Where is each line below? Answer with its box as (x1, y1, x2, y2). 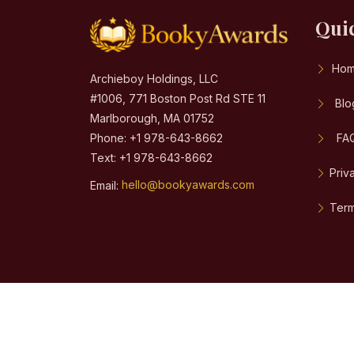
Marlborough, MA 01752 (90, 111, 214, 125)
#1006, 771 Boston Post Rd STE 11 (90, 91, 265, 105)
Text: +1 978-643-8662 (90, 150, 213, 164)
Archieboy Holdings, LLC (90, 71, 218, 85)
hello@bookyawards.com (122, 178, 254, 192)
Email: (90, 178, 122, 192)
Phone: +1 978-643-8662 (90, 130, 223, 145)
